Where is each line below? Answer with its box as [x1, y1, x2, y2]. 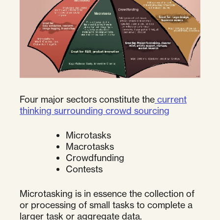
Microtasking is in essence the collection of [20, 188, 194, 199]
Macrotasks [66, 140, 114, 152]
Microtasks [66, 129, 111, 140]
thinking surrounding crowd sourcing [20, 105, 169, 116]
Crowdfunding [66, 152, 124, 163]
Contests [66, 163, 103, 174]
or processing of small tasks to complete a [20, 199, 192, 210]
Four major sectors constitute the [20, 93, 155, 105]
